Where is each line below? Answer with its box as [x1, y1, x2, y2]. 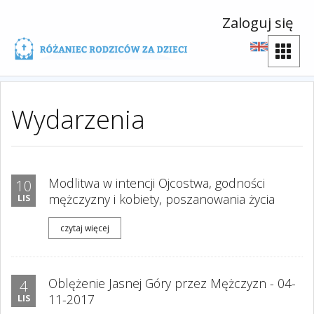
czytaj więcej [60, 221, 109, 234]
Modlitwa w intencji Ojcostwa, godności [48, 175, 265, 191]
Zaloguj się [222, 13, 293, 32]
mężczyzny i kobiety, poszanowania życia [48, 191, 275, 207]
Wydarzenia [11, 102, 145, 137]
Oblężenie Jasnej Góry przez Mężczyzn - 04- [48, 275, 296, 292]
